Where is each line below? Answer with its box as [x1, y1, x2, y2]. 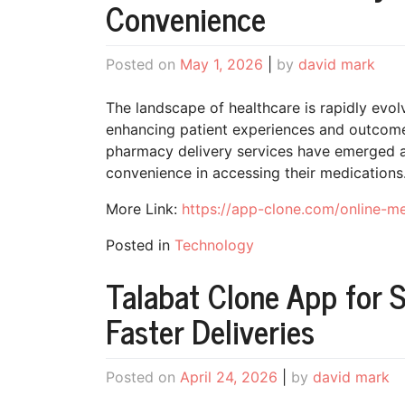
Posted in [106, 236, 174, 255]
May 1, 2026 [180, 55, 263, 74]
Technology [174, 236, 254, 255]
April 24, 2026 [180, 367, 278, 386]
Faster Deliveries [106, 304, 315, 358]
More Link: [106, 200, 182, 219]
